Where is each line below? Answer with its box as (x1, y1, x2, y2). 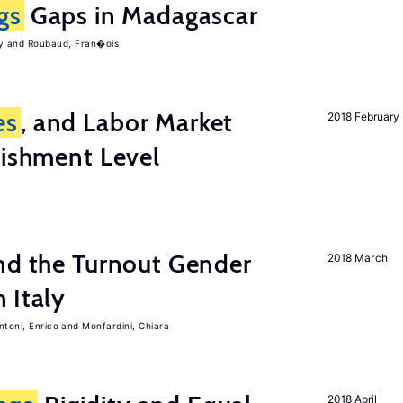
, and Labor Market (21, 107, 234, 138)
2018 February (327, 110, 399, 123)
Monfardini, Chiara (82, 320, 169, 331)
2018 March (327, 251, 388, 264)
